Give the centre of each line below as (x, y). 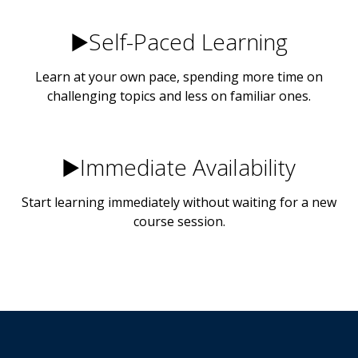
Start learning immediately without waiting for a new (179, 203)
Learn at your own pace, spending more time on (179, 77)
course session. (179, 222)
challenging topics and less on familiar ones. (179, 96)
